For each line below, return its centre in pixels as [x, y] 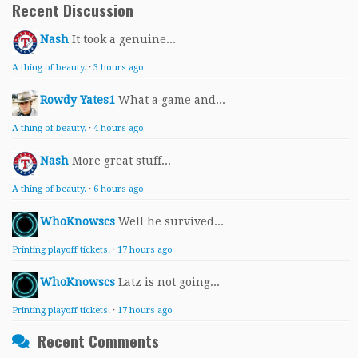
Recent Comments [98, 341]
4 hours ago [119, 128]
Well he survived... [171, 221]
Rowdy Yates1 [78, 100]
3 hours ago [119, 68]
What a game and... [172, 100]
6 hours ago [119, 189]
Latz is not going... [169, 282]
